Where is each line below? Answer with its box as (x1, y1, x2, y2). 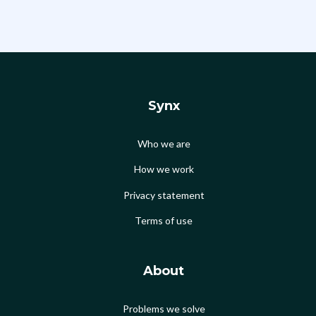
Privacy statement (123, 188, 205, 201)
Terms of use (135, 214, 193, 226)
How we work (133, 163, 194, 176)
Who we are (137, 138, 190, 150)
